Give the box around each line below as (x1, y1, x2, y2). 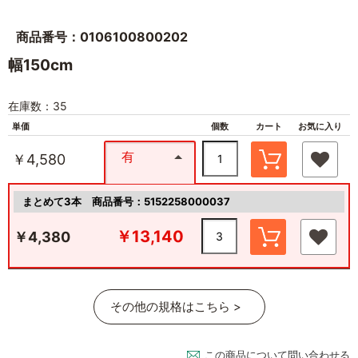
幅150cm (8, 55, 73, 74)
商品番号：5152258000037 (92, 194, 230, 208)
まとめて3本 (22, 194, 92, 208)
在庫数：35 (8, 98, 67, 113)
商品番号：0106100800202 (16, 28, 188, 45)
